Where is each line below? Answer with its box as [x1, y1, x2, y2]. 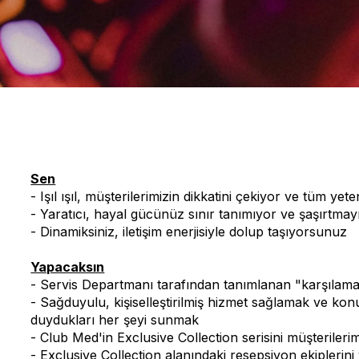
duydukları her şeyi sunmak [30, 312, 200, 328]
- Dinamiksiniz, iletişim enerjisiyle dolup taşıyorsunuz [30, 224, 348, 240]
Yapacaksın [30, 259, 105, 275]
